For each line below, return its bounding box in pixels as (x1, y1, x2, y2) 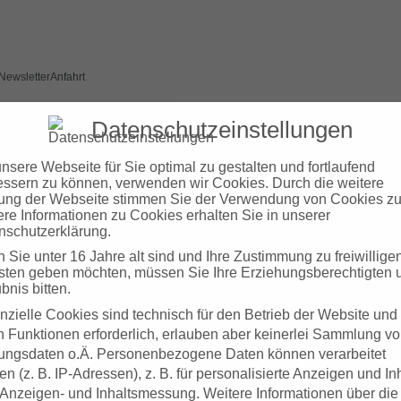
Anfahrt (50, 71, 85, 83)
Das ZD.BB (271, 102, 346, 120)
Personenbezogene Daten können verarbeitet (97, 346, 386, 363)
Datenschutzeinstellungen (91, 116, 353, 144)
